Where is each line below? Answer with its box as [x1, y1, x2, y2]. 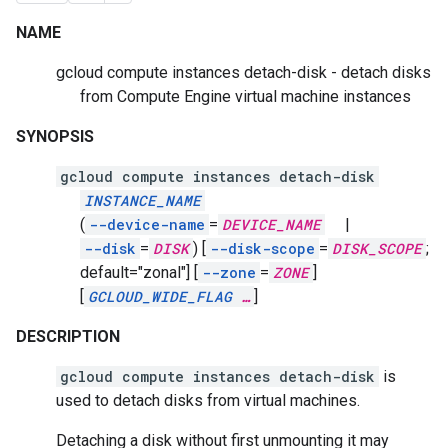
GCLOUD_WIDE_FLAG [88, 287, 232, 306]
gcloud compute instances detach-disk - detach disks [56, 63, 431, 82]
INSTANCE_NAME [84, 191, 201, 210]
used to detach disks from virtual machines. [56, 391, 360, 410]
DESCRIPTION [16, 327, 120, 346]
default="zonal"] [80, 263, 190, 282]
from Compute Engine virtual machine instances [80, 87, 411, 106]
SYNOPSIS [16, 127, 94, 146]
